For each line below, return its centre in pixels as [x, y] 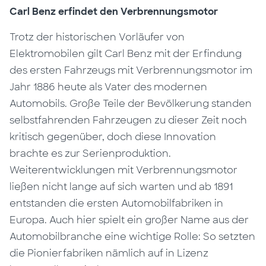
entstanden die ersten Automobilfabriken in [117, 204]
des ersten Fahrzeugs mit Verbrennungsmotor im [131, 71]
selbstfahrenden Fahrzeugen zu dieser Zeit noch [129, 121]
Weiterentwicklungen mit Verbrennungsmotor [124, 170]
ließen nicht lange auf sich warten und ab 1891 [121, 187]
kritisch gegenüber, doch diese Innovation [113, 137]
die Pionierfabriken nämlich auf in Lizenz [109, 254]
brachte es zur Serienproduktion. [91, 154]
